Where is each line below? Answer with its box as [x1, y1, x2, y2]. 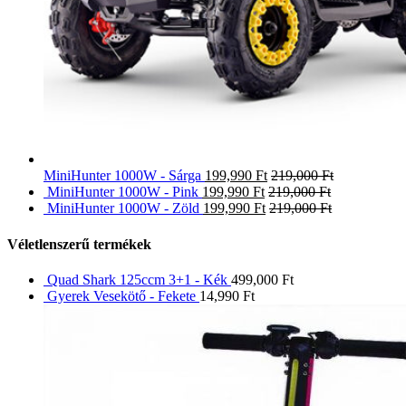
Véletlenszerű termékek [7, 236, 151, 252]
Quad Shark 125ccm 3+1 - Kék [47, 271, 227, 287]
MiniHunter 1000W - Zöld [47, 200, 199, 217]
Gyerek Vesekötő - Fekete [47, 287, 196, 304]
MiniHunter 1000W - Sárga [43, 168, 201, 184]
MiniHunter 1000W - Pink [47, 184, 198, 200]
